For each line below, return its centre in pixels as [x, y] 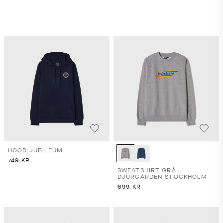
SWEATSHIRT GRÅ [147, 170]
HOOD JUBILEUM [36, 151]
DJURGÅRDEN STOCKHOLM [163, 177]
